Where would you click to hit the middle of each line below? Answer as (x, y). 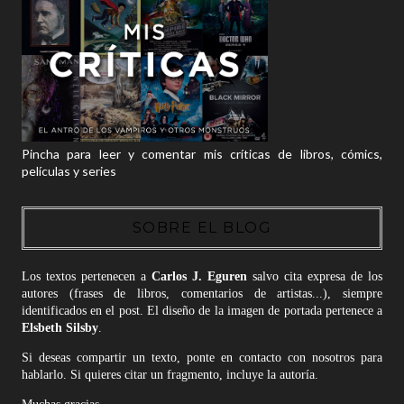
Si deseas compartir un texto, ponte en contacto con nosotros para (202, 357)
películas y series (69, 170)
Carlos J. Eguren (202, 276)
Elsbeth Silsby (60, 327)
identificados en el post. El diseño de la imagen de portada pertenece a (202, 310)
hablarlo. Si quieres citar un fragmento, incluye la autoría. (170, 374)
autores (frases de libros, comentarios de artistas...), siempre (202, 293)
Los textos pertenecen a (86, 276)
